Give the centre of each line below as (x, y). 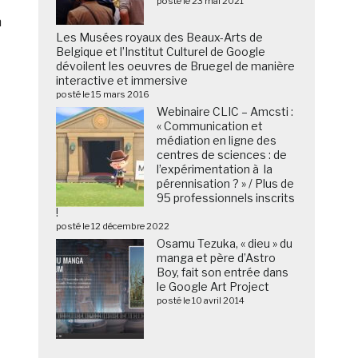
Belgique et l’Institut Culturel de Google (161, 52)
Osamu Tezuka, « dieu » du (225, 244)
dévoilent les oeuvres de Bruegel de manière (176, 66)
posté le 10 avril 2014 (201, 301)
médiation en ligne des (217, 141)
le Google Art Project (213, 287)
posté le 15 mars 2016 (103, 95)
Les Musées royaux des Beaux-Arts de (160, 38)
